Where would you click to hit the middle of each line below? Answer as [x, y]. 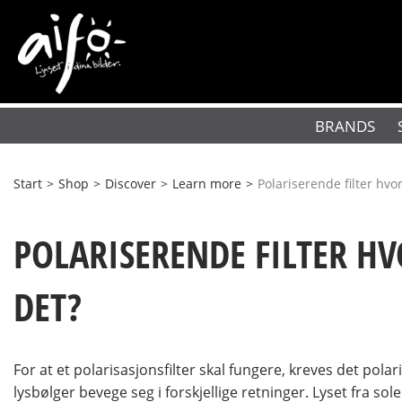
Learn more [207, 184]
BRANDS [345, 126]
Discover [131, 184]
